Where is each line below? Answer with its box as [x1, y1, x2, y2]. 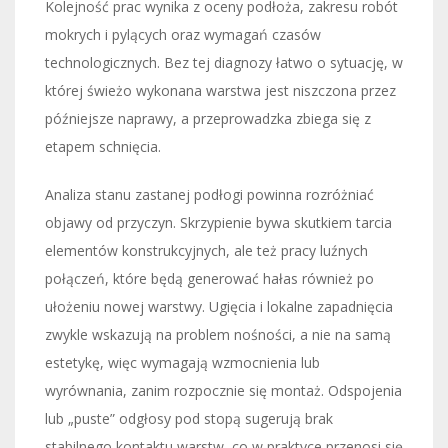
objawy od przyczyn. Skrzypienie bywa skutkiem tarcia [45, 212, 392, 232]
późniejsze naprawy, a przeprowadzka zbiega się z [45, 108, 371, 128]
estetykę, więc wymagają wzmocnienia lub [45, 352, 320, 372]
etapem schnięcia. [45, 136, 161, 156]
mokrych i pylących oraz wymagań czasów [45, 24, 321, 44]
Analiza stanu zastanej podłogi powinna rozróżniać [45, 184, 374, 204]
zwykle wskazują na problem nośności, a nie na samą [45, 324, 391, 344]
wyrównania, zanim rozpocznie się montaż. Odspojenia [45, 380, 402, 400]
